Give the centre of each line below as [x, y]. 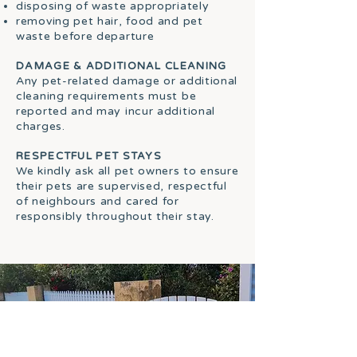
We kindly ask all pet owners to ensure [127, 171]
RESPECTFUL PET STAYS [89, 156]
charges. [41, 126]
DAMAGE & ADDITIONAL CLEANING [122, 66]
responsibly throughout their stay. [115, 216]
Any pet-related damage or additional [127, 81]
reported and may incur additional [116, 111]
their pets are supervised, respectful [122, 186]
